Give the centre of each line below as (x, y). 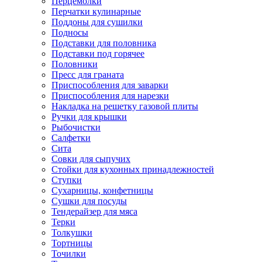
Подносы (70, 32)
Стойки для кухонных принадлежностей (133, 169)
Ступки (67, 180)
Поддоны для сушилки (97, 22)
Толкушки (72, 232)
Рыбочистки (76, 127)
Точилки (69, 253)
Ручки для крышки (89, 116)
